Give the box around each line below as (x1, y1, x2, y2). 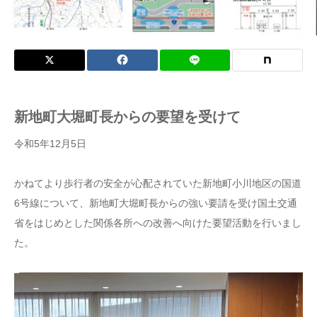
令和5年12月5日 (14, 138, 86, 150)
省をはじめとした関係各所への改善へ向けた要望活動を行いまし (14, 217, 301, 229)
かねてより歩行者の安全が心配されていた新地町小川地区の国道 (14, 178, 301, 190)
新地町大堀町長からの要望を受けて (14, 109, 241, 125)
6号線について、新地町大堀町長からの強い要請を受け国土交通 (14, 197, 297, 209)
